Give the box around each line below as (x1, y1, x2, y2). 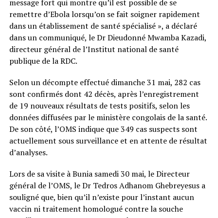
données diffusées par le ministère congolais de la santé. (9, 111, 207, 123)
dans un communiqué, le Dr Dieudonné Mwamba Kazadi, (9, 32, 206, 43)
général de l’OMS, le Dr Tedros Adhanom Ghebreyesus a (9, 180, 205, 191)
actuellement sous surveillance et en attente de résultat (9, 135, 207, 146)
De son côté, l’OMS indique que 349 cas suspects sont (9, 123, 198, 134)
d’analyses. (9, 146, 48, 158)
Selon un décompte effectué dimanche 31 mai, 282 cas (9, 76, 200, 88)
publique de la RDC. (9, 55, 77, 66)
